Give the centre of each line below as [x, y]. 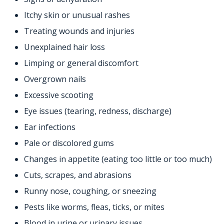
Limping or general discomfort [81, 63]
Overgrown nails [55, 79]
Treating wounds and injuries [79, 31]
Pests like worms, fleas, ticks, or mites [94, 207]
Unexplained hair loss [64, 47]
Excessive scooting [59, 95]
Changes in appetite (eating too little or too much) [118, 159]
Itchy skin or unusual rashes [77, 15]
